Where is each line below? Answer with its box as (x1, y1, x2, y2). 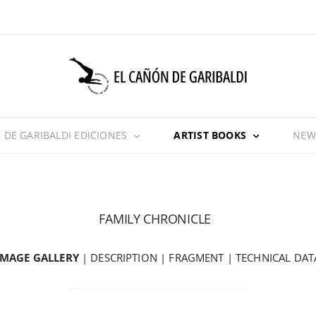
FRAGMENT (169, 250, 224, 265)
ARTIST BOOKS (174, 128, 246, 142)
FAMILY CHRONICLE (99, 210, 212, 228)
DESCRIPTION (90, 250, 157, 265)
